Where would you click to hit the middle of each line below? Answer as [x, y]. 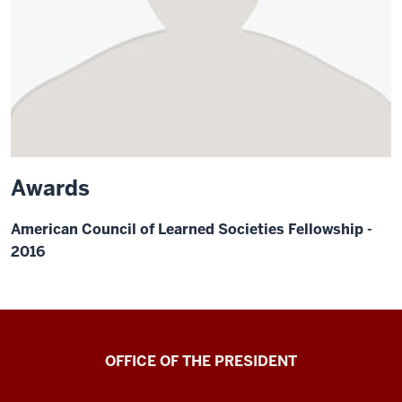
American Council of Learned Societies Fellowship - [192, 229]
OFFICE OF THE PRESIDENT [201, 361]
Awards [50, 188]
